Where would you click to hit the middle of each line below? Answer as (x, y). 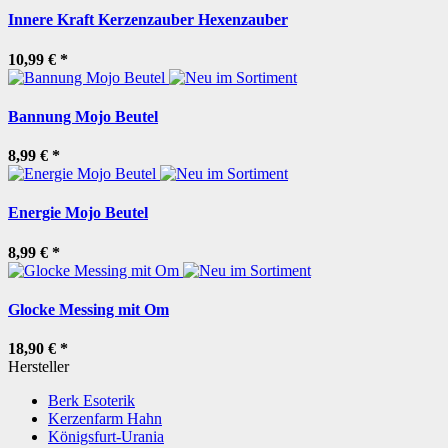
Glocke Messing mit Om (88, 309)
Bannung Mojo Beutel (83, 116)
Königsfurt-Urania (106, 437)
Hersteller (38, 367)
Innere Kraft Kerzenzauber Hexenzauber (148, 20)
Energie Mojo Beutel (78, 213)
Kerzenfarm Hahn (105, 419)
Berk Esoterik (91, 401)
